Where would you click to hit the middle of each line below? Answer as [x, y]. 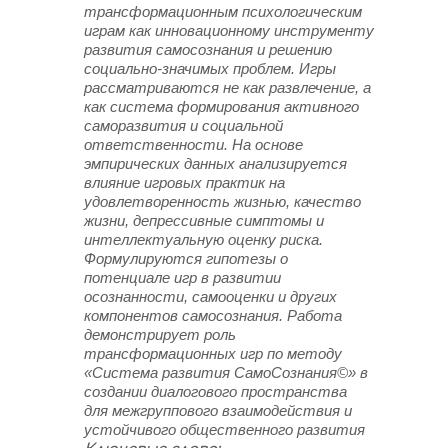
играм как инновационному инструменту [229, 30]
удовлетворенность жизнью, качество [222, 201]
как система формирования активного [221, 106]
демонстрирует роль [160, 334]
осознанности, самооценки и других [210, 296]
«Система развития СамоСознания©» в [226, 372]
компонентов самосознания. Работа [213, 315]
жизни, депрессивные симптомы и [204, 220]
